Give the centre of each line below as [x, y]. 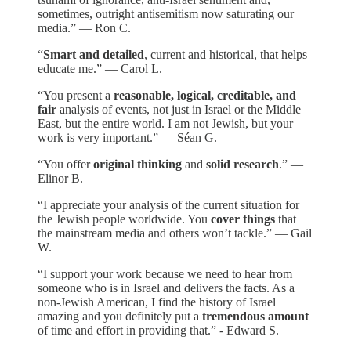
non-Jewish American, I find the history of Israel [157, 302]
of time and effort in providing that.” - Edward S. [158, 330]
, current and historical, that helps [226, 54]
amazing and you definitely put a [120, 316]
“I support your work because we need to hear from [165, 273]
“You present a [76, 95]
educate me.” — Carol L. [100, 68]
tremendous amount [255, 316]
